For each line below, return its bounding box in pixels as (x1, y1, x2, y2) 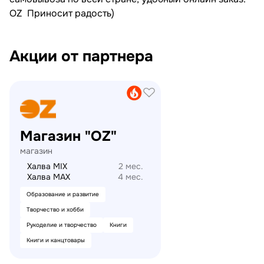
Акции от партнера (9, 47, 153, 67)
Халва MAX (27, 171, 70, 183)
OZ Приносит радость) (9, 7, 114, 20)
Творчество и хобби (27, 206, 84, 214)
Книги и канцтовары (27, 236, 85, 245)
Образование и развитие (27, 190, 99, 199)
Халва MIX (27, 161, 67, 172)
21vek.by (9, 80, 48, 93)
